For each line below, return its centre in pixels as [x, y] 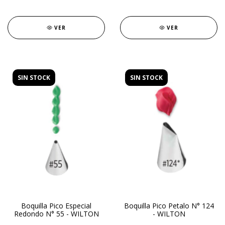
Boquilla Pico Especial [56, 206]
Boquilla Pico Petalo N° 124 [169, 206]
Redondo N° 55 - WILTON [56, 214]
